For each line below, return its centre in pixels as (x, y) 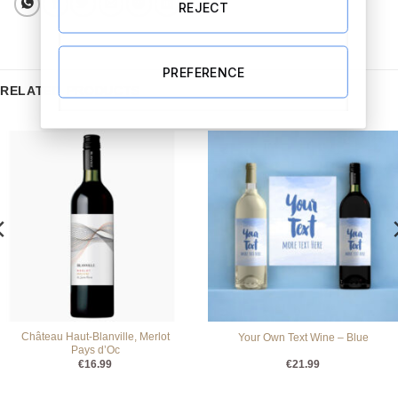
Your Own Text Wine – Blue (303, 338)
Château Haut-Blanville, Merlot (95, 337)
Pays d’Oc (95, 350)
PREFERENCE (203, 72)
